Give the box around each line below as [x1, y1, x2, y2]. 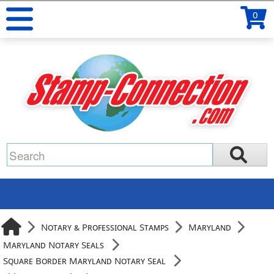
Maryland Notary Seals [3, 239, 105, 251]
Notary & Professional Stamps [41, 220, 169, 233]
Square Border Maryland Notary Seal [3, 254, 166, 267]
